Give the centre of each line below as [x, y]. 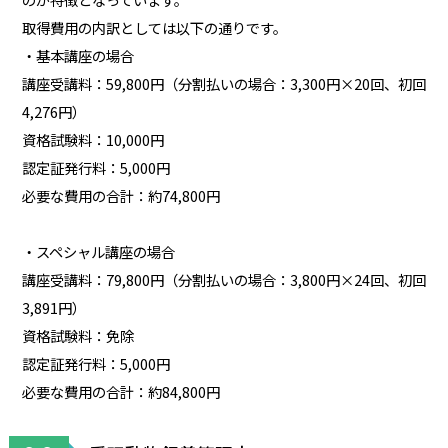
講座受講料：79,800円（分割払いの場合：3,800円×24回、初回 [223, 279]
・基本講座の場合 [77, 55]
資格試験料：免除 [77, 335]
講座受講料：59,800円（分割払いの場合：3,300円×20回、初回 [223, 83]
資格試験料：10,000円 [92, 139]
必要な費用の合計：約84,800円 [120, 391]
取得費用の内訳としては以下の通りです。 [154, 27]
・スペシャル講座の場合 [98, 251]
